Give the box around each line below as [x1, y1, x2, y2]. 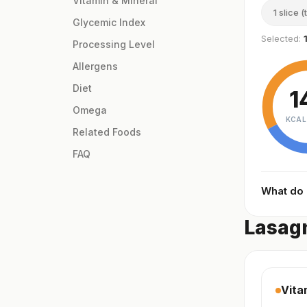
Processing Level [73, 38, 155, 51]
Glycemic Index [73, 16, 145, 29]
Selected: [261, 33, 304, 45]
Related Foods [73, 126, 141, 138]
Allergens [73, 60, 118, 73]
